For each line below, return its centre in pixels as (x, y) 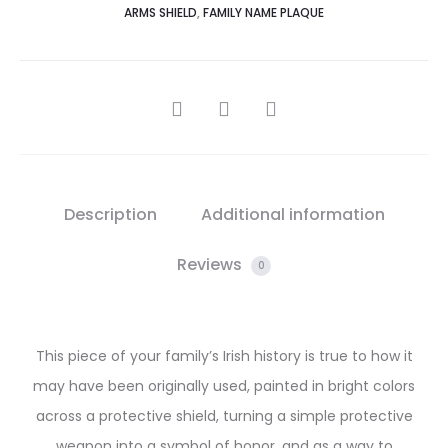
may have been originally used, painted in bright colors (224, 386)
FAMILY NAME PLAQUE (263, 12)
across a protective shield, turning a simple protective (224, 416)
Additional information (292, 214)
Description (110, 214)
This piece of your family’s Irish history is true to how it (224, 356)
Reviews (211, 264)
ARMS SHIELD (160, 12)
